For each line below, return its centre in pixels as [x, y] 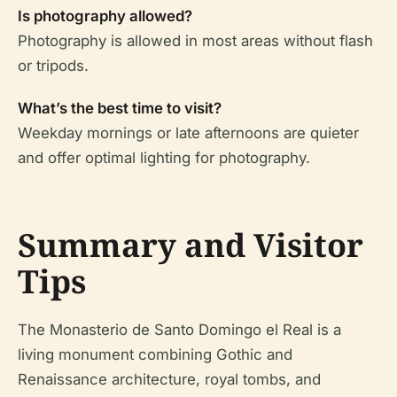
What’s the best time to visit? [120, 108]
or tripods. [53, 66]
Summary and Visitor [191, 245]
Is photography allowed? [105, 16]
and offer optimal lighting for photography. [164, 158]
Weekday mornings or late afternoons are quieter [188, 133]
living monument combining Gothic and [155, 354]
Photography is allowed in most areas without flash [195, 41]
